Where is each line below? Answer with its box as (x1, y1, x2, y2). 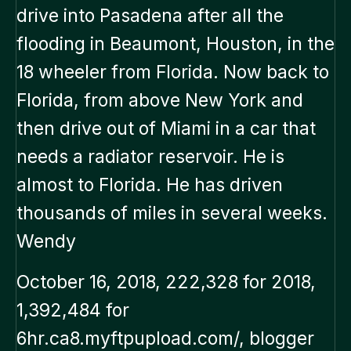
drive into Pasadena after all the (16, 5, 284, 27)
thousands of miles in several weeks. (16, 202, 327, 225)
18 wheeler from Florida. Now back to (16, 61, 329, 84)
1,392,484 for (16, 299, 129, 322)
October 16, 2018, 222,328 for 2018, (16, 271, 316, 294)
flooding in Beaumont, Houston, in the (16, 33, 335, 56)
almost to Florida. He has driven (16, 174, 283, 197)
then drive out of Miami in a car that (16, 118, 316, 140)
